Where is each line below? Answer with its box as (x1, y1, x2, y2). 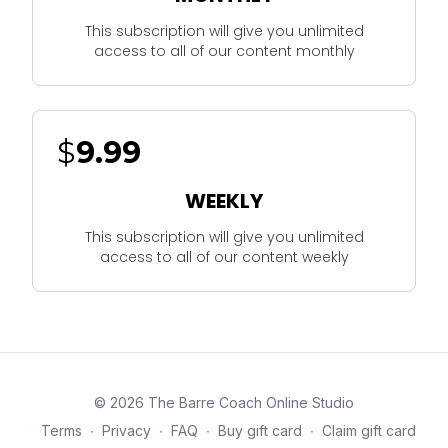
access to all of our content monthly (93, 41, 355, 61)
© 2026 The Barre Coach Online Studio (94, 394, 354, 411)
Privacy (101, 422, 151, 439)
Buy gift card (217, 422, 302, 439)
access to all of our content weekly (99, 247, 349, 267)
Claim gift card (321, 422, 416, 439)
